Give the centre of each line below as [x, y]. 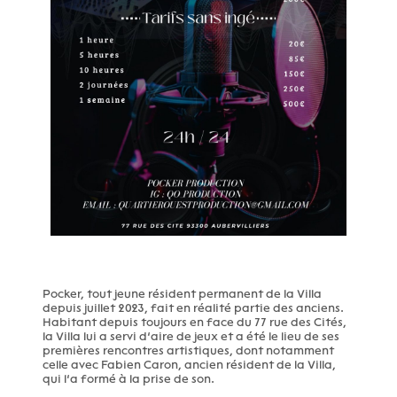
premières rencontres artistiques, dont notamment [189, 350]
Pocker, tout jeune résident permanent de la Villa [183, 293]
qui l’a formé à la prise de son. [129, 378]
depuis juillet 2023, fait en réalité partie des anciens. [194, 307]
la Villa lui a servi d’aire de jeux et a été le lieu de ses [191, 336]
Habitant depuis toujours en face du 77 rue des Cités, [195, 322]
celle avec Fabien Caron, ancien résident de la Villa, [190, 364]
